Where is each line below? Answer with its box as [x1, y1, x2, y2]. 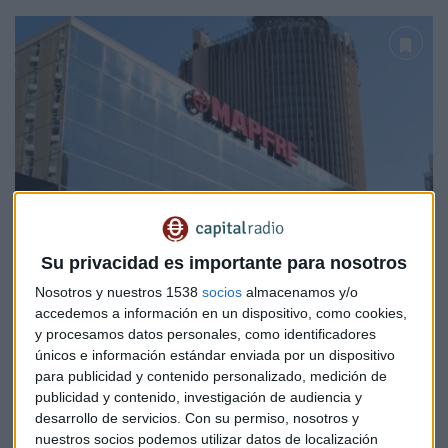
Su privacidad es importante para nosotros [41, 252, 407, 273]
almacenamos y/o [242, 283, 358, 300]
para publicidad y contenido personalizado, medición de [35, 367, 387, 384]
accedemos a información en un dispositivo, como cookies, [35, 304, 407, 321]
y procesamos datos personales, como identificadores [35, 325, 376, 342]
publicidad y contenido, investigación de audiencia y [35, 388, 362, 405]
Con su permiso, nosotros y [185, 409, 359, 426]
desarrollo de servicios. [35, 409, 181, 426]
